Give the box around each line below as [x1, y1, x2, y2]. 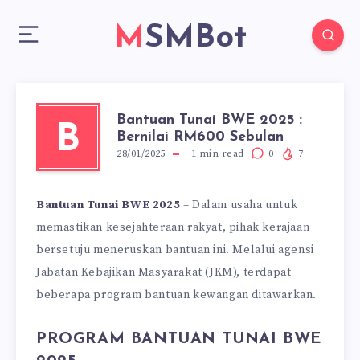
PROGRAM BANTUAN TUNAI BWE [36, 331, 323, 348]
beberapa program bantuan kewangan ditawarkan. [36, 288, 317, 302]
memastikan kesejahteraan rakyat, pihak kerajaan [36, 220, 310, 235]
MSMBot [144, 22, 247, 55]
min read [196, 148, 244, 160]
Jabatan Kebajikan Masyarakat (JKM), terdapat [36, 265, 292, 280]
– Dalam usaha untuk [180, 198, 298, 212]
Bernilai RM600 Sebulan [117, 129, 284, 145]
